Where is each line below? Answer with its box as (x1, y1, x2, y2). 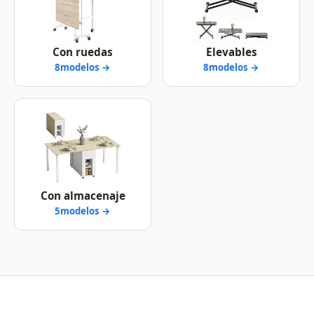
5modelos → (55, 204, 111, 217)
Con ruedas (53, 44, 113, 59)
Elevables (205, 44, 257, 59)
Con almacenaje (40, 188, 125, 203)
